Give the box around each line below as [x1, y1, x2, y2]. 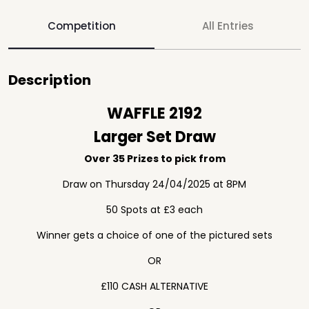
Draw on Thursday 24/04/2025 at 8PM [63, 177, 246, 191]
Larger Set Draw [93, 126, 216, 148]
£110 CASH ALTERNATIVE [101, 279, 208, 293]
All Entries [201, 19, 254, 33]
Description [8, 70, 91, 90]
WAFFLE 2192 [107, 103, 202, 124]
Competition [47, 19, 116, 33]
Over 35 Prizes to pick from [83, 152, 226, 166]
